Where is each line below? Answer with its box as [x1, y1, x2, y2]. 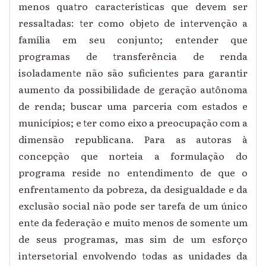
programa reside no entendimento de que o [18, 165, 248, 180]
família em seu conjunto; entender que [18, 32, 248, 47]
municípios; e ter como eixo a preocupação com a [18, 115, 248, 130]
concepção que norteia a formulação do [18, 148, 248, 163]
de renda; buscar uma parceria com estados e [18, 99, 248, 113]
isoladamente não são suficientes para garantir [18, 65, 248, 80]
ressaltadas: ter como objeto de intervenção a [18, 15, 248, 30]
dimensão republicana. [18, 132, 134, 147]
